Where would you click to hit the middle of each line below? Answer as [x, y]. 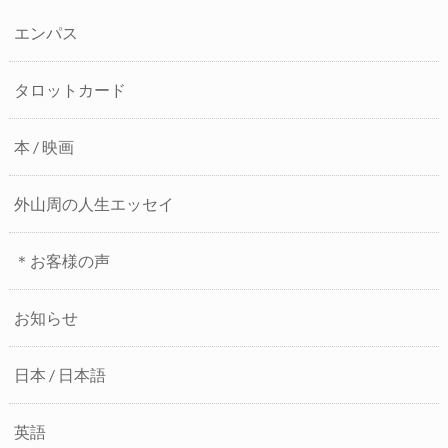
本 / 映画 [43, 147]
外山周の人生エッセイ [93, 204]
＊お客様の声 [61, 261]
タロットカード [69, 90]
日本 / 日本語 [59, 375]
